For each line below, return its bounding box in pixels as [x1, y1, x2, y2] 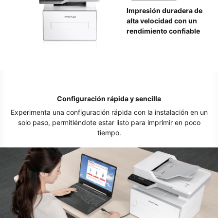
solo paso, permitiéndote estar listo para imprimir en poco [18, 118, 200, 127]
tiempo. [97, 128, 121, 137]
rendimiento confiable [127, 26, 200, 35]
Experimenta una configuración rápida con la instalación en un [10, 108, 208, 116]
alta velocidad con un [127, 16, 198, 25]
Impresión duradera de [127, 6, 203, 15]
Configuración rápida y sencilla [57, 94, 161, 103]
